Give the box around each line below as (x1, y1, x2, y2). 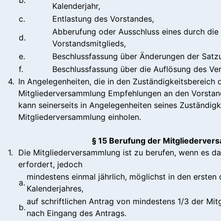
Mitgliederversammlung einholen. (18, 111, 141, 122)
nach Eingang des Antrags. (27, 208, 126, 218)
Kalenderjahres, (27, 183, 83, 193)
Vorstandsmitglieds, (52, 38, 126, 48)
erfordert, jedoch (18, 159, 82, 169)
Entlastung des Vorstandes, (52, 13, 154, 24)
